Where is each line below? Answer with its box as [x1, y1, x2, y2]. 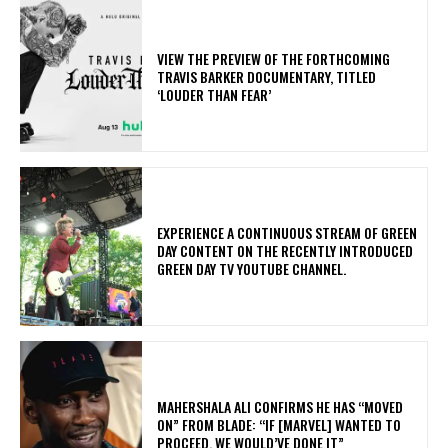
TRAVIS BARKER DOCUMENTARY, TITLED [157, 65, 377, 87]
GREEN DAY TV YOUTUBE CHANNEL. [157, 257, 353, 279]
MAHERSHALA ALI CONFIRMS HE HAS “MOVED [157, 395, 404, 417]
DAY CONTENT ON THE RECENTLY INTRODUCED [157, 239, 414, 261]
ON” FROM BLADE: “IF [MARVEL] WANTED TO [157, 413, 402, 435]
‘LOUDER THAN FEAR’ [157, 83, 278, 105]
